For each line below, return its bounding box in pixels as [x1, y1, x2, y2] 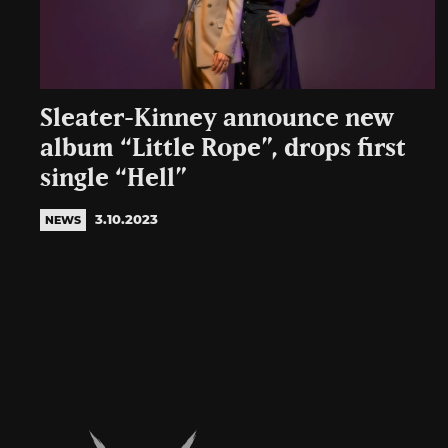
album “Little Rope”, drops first [40, 136, 406, 162]
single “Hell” [40, 166, 187, 192]
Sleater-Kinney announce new [40, 106, 394, 132]
